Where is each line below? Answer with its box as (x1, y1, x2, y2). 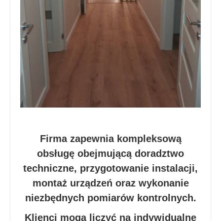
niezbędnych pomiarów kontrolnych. (25, 192, 196, 203)
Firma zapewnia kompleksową (39, 133, 182, 144)
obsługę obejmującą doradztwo (37, 147, 184, 159)
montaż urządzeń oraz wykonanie (32, 177, 189, 188)
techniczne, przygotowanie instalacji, (23, 162, 198, 174)
